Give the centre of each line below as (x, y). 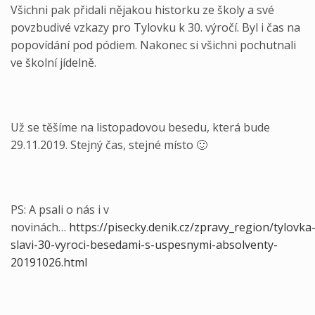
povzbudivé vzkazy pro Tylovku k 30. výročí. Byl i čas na (155, 28)
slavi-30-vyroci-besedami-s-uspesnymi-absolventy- (144, 244)
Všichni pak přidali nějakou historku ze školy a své (142, 10)
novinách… (40, 227)
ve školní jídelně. (53, 63)
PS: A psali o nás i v (60, 209)
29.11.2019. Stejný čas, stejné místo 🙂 (109, 144)
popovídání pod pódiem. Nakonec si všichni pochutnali (153, 45)
